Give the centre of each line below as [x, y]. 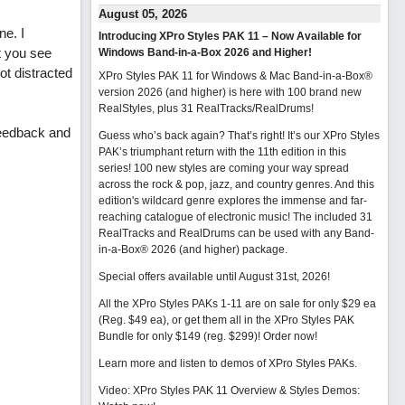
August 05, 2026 [142, 14]
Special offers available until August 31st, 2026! [214, 277]
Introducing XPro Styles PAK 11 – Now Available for [230, 36]
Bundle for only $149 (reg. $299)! [180, 336]
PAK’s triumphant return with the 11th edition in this [222, 152]
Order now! [290, 336]
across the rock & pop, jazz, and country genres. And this [236, 184]
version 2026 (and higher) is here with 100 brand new [230, 92]
